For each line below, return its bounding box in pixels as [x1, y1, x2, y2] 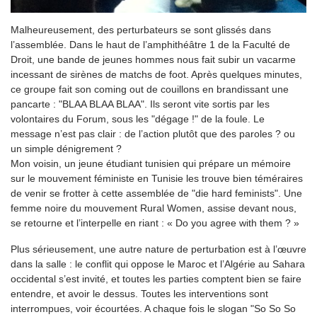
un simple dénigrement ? [11, 143, 122, 155]
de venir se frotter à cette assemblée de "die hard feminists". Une [11, 188, 302, 200]
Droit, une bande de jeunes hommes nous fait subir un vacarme [11, 54, 296, 66]
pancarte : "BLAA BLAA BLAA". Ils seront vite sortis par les [11, 98, 270, 110]
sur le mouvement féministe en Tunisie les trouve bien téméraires [11, 173, 303, 185]
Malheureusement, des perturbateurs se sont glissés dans [11, 24, 271, 36]
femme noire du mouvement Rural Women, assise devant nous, [11, 202, 296, 214]
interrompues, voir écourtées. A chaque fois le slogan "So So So [11, 303, 296, 315]
